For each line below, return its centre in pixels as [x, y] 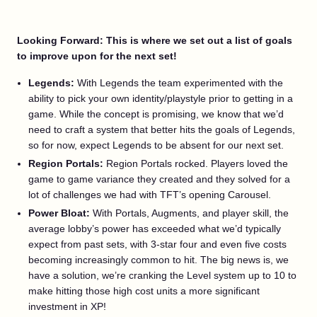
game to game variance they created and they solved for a [159, 179]
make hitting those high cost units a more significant [144, 291]
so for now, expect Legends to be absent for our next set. [156, 145]
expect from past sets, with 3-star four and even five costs [157, 244]
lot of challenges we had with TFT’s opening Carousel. [150, 195]
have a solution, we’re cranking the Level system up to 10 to [162, 275]
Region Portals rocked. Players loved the [196, 163]
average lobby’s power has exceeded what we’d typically [155, 229]
